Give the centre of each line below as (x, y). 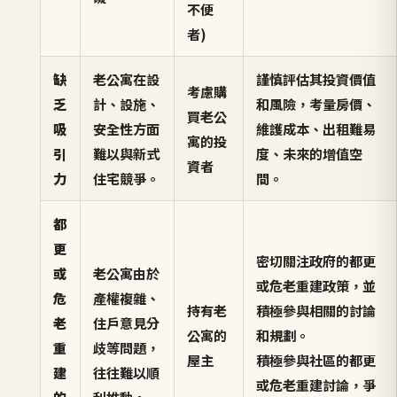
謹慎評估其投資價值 (316, 79)
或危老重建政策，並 (316, 286)
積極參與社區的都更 (316, 360)
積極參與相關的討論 (316, 311)
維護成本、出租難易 (316, 129)
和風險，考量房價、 (316, 104)
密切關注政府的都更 (316, 261)
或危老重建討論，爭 (316, 385)
